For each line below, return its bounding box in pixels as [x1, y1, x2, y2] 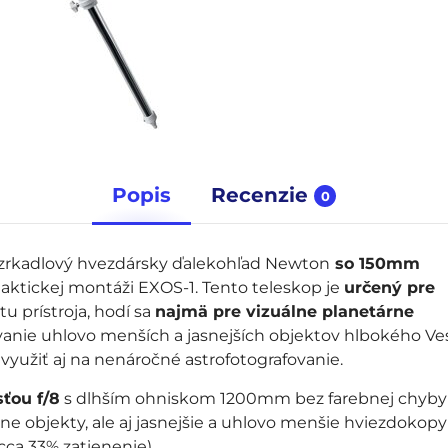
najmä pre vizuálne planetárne [154, 302, 414, 321]
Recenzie [211, 183, 308, 207]
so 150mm [329, 254, 420, 273]
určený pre [343, 278, 435, 297]
